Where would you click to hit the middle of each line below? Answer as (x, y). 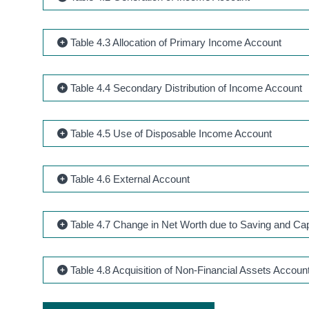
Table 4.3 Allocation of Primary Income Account (175, 42)
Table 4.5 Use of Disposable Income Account (170, 133)
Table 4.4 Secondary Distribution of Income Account (185, 88)
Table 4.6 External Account (129, 179)
